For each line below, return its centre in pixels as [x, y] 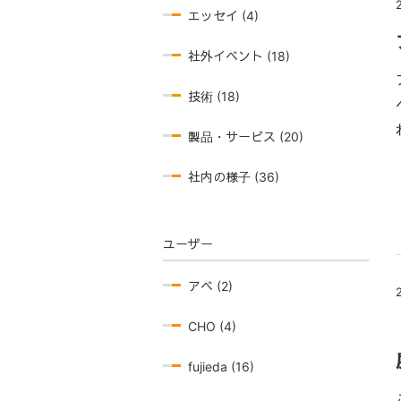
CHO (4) [212, 326]
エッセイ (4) [223, 16]
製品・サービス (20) [246, 137]
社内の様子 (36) [234, 177]
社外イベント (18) [239, 56]
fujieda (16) [221, 367]
